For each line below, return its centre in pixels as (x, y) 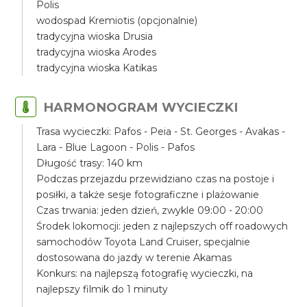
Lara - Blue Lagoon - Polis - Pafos (116, 147)
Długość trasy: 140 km (90, 163)
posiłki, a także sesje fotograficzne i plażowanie (148, 195)
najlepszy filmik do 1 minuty (102, 289)
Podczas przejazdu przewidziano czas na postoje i (156, 179)
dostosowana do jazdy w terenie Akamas (134, 258)
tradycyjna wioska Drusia (95, 36)
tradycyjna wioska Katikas (97, 68)
